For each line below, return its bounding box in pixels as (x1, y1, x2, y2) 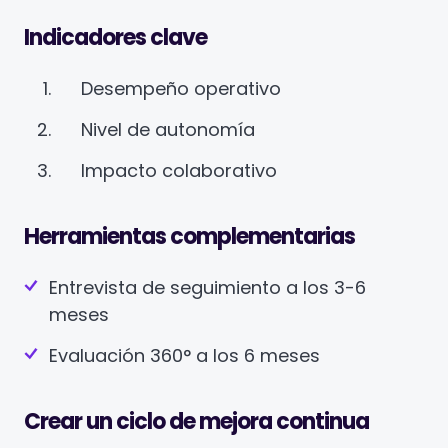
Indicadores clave (24, 22, 207, 53)
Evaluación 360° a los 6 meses (49, 343, 320, 368)
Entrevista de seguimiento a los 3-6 (49, 275, 366, 300)
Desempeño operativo (81, 76, 281, 101)
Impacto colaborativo (81, 158, 277, 183)
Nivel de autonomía (81, 117, 255, 142)
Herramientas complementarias (24, 221, 355, 252)
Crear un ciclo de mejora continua (24, 406, 369, 437)
